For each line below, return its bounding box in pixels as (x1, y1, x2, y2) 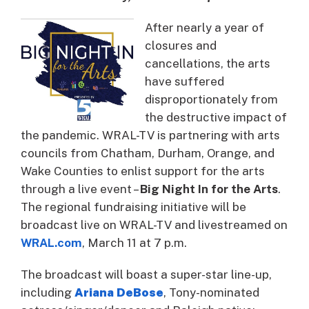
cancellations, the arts (145, 56, 270, 70)
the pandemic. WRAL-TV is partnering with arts (21, 128, 280, 142)
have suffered (145, 74, 224, 88)
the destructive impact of (145, 110, 287, 124)
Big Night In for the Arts (140, 181, 278, 196)
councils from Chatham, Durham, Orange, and (21, 146, 275, 160)
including (21, 285, 74, 299)
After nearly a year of (145, 20, 264, 34)
